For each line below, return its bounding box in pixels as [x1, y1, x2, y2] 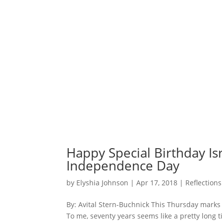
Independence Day [66, 157, 180, 175]
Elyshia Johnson [76, 178, 129, 188]
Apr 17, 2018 [136, 178, 178, 188]
